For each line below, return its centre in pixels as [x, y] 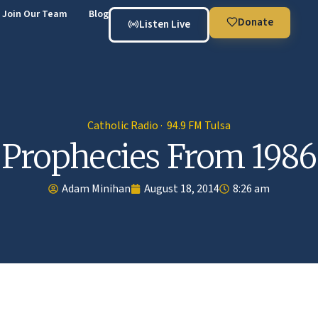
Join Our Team [35, 14]
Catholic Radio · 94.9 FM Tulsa [159, 125]
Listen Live [165, 24]
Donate [256, 22]
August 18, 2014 [182, 188]
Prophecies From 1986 [159, 157]
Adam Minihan [96, 188]
